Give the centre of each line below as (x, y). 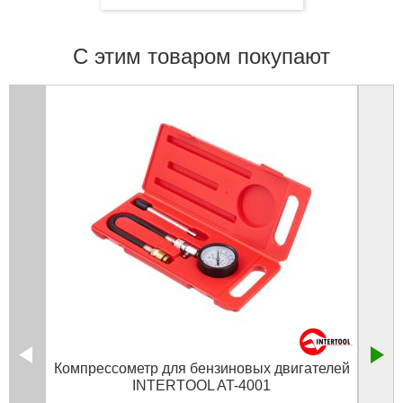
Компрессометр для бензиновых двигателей (201, 369)
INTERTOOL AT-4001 (201, 386)
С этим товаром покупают (201, 57)
